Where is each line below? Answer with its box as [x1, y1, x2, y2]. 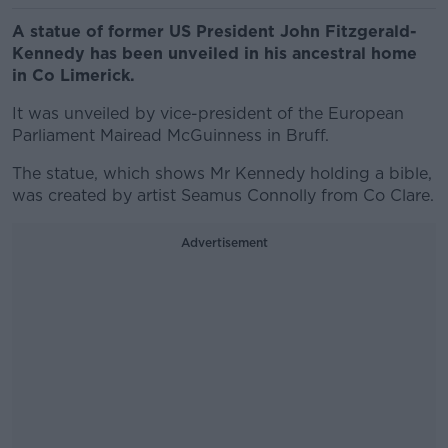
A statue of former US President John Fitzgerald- [12, 22, 417, 41]
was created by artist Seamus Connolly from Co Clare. [12, 186, 434, 205]
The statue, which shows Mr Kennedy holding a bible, [12, 164, 432, 183]
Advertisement [180, 235, 268, 250]
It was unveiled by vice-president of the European [12, 104, 404, 123]
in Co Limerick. [12, 66, 135, 85]
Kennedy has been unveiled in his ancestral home [12, 44, 417, 63]
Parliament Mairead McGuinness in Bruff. [12, 126, 329, 145]
